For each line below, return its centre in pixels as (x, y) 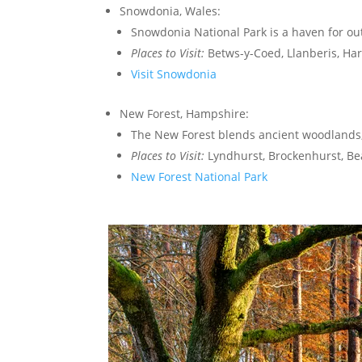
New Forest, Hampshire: (185, 114)
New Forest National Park (200, 177)
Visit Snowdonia (174, 74)
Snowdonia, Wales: (170, 11)
